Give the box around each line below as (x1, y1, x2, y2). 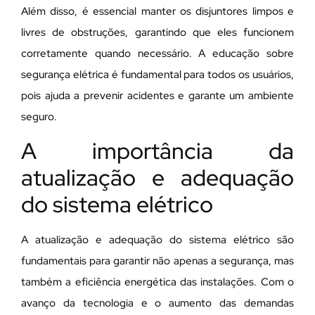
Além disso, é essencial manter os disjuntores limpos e (21, 4, 294, 19)
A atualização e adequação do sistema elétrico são (21, 232, 294, 247)
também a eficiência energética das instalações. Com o (21, 274, 294, 289)
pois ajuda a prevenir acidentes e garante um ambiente (21, 89, 294, 103)
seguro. (21, 110, 57, 124)
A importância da (21, 135, 294, 166)
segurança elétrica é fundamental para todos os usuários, (21, 67, 294, 82)
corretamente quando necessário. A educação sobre (21, 46, 294, 61)
